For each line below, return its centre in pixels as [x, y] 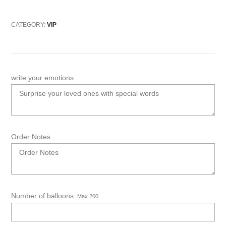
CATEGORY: [29, 24]
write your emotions [42, 78]
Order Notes [31, 137]
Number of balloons [42, 196]
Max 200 [88, 196]
